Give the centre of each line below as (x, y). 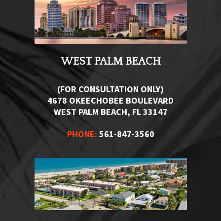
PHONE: (82, 134)
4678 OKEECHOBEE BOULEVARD (110, 100)
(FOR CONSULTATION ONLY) (110, 89)
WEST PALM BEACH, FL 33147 (110, 111)
